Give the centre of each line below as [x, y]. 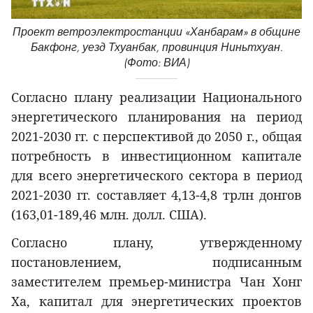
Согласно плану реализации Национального [156, 97]
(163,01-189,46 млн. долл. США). [109, 214]
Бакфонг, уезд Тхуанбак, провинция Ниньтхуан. [156, 47]
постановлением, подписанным [156, 262]
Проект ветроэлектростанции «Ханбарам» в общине [156, 31]
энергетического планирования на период [156, 116]
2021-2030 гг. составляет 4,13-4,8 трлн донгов [156, 195]
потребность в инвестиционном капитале [156, 155]
